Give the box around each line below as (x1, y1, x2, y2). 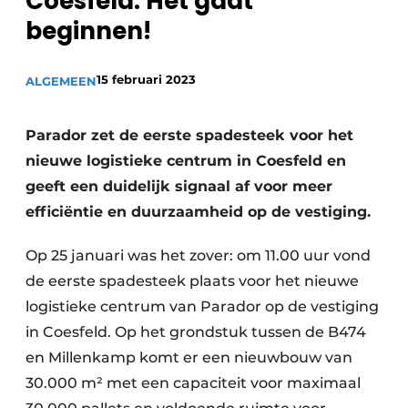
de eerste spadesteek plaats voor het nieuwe (25, 272, 359, 290)
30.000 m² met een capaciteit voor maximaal (25, 374, 361, 392)
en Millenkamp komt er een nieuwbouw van (25, 349, 352, 366)
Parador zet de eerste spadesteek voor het (25, 127, 353, 144)
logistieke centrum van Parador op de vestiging (25, 298, 379, 315)
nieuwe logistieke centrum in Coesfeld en (25, 152, 346, 169)
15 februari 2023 (97, 72, 196, 87)
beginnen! (25, 15, 151, 47)
